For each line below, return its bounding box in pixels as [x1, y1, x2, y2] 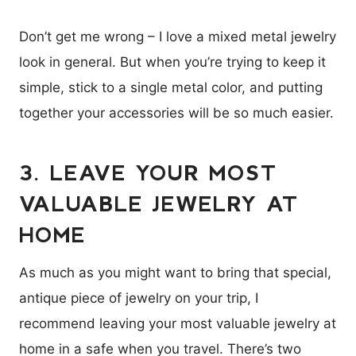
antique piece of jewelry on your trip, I [19, 289, 258, 306]
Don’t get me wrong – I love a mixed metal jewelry [19, 28, 336, 44]
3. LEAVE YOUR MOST [19, 159, 277, 184]
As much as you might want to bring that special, [19, 264, 331, 281]
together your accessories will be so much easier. [19, 104, 334, 121]
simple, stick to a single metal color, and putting [19, 79, 323, 95]
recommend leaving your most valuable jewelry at [19, 315, 336, 331]
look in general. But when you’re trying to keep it [19, 53, 326, 70]
